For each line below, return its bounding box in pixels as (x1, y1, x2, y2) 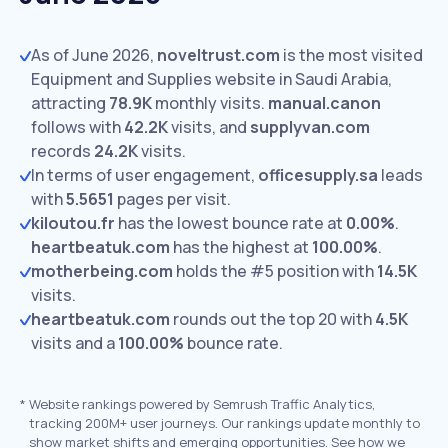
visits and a (31, 332, 118, 354)
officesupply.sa (258, 164, 378, 186)
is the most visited (280, 44, 423, 66)
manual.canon (268, 92, 381, 114)
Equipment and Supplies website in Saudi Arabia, (31, 68, 392, 90)
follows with (31, 116, 124, 138)
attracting (31, 92, 109, 114)
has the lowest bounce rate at (115, 212, 346, 234)
